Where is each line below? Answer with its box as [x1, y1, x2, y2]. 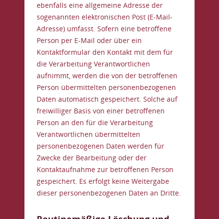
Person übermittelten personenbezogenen [37, 83, 176, 92]
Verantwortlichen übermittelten [37, 130, 140, 139]
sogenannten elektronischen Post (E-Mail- [37, 12, 173, 22]
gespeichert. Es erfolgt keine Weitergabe [37, 176, 169, 186]
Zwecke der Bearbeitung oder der [37, 153, 147, 162]
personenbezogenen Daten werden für [37, 141, 164, 151]
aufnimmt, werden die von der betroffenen [37, 71, 177, 80]
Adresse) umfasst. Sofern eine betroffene [37, 24, 172, 33]
